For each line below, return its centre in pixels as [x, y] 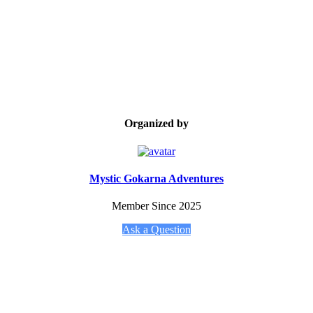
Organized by [156, 124]
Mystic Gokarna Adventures [156, 178]
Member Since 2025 [156, 206]
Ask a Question [156, 230]
